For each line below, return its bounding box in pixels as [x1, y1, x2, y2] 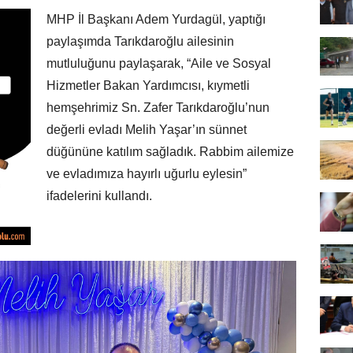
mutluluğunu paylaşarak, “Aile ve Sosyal [46, 57, 271, 71]
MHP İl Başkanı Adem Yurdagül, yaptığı [46, 13, 266, 27]
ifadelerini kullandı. [46, 189, 152, 203]
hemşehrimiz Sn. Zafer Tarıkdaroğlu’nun [46, 101, 269, 115]
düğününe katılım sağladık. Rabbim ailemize [46, 145, 294, 159]
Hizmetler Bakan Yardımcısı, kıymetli [46, 79, 250, 93]
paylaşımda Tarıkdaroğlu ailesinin [46, 35, 234, 49]
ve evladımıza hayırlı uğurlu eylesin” [46, 167, 247, 181]
